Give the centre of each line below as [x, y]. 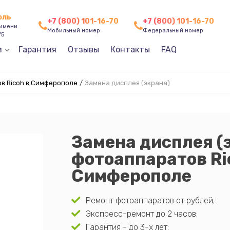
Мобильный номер [73, 31]
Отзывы [83, 49]
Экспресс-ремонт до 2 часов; [141, 214]
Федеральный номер [173, 31]
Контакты [130, 49]
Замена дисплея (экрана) [127, 83]
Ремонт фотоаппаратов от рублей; [150, 200]
